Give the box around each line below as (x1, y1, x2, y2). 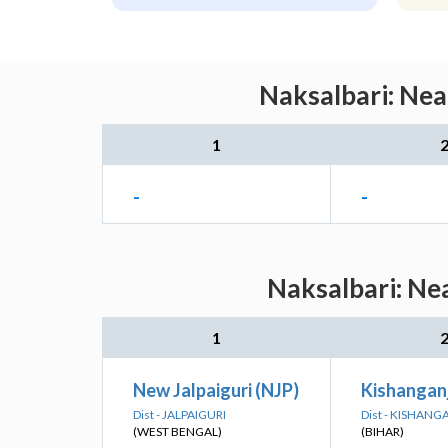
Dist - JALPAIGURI (133, 407, 226, 422)
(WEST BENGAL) (133, 424, 222, 439)
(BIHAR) (361, 424, 404, 439)
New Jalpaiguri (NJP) (133, 379, 299, 401)
